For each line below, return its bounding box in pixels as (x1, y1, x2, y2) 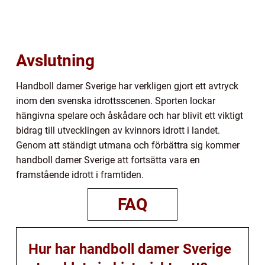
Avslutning (16, 51, 95, 71)
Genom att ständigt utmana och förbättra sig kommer (16, 140, 240, 151)
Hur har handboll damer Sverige (28, 241, 231, 258)
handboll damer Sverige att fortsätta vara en (16, 154, 200, 166)
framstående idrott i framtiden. (16, 169, 144, 181)
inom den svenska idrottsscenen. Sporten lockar (16, 95, 215, 107)
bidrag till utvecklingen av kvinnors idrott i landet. (16, 125, 220, 137)
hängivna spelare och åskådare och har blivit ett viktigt (16, 110, 243, 122)
